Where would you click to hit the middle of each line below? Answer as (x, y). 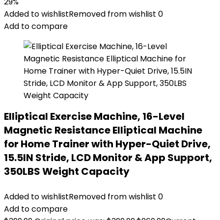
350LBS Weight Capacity (67, 171)
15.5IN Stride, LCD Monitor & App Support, (108, 158)
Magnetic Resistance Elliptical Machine (103, 130)
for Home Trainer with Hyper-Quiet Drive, (107, 144)
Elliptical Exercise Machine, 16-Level (94, 116)
